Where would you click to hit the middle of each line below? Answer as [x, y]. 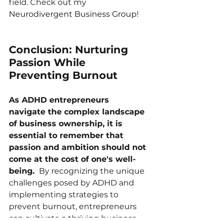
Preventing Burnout [63, 75]
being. [23, 171]
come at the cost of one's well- [72, 159]
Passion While [49, 62]
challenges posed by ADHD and [73, 183]
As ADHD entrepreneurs [60, 100]
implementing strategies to [65, 194]
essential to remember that [67, 135]
